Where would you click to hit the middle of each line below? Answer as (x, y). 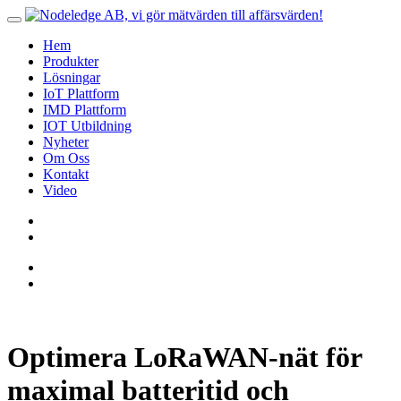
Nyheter (66, 142)
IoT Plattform (81, 94)
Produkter (71, 61)
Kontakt (66, 174)
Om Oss (66, 158)
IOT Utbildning (87, 126)
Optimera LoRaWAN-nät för (184, 358)
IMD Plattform (85, 110)
